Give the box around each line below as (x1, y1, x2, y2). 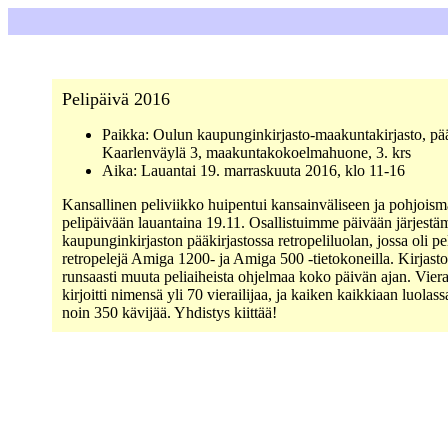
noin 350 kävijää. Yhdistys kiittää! (61, 304, 277, 321)
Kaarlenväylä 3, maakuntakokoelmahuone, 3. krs (101, 144, 411, 161)
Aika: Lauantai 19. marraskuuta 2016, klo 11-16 (101, 162, 405, 179)
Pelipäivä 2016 (61, 89, 170, 109)
